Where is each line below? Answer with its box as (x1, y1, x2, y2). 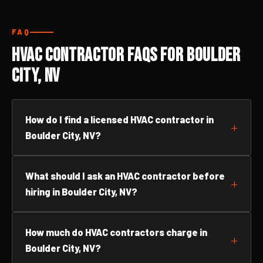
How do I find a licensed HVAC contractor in (25, 114, 214, 125)
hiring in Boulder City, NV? (25, 186, 137, 197)
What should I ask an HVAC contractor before (25, 170, 225, 181)
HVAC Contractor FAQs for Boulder (12, 44, 241, 67)
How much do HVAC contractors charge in (25, 227, 207, 238)
